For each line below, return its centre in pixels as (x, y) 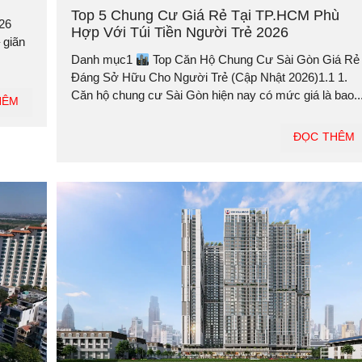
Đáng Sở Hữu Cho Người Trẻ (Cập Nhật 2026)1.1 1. (209, 78)
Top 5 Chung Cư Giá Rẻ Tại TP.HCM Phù (205, 16)
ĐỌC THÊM (324, 137)
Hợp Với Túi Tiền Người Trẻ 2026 (179, 33)
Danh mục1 (103, 60)
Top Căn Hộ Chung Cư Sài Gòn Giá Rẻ (254, 60)
